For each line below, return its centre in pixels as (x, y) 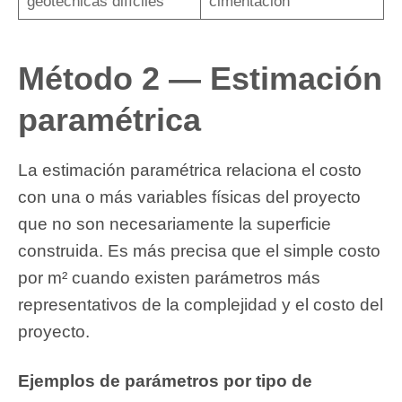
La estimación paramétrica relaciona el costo (190, 170)
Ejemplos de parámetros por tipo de (165, 381)
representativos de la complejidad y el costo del (201, 305)
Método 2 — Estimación (200, 79)
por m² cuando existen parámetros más (169, 278)
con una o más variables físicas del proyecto (189, 197)
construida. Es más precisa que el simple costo (199, 251)
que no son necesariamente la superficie (175, 224)
